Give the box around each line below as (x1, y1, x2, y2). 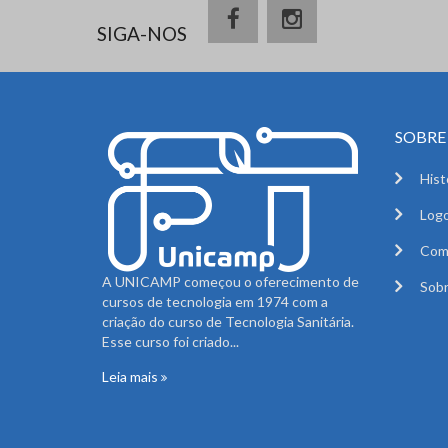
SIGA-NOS (97, 22, 187, 45)
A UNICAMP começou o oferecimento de (102, 272, 359, 290)
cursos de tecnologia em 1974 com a (102, 292, 328, 310)
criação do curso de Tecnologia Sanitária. (102, 312, 354, 330)
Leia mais (102, 367, 161, 385)
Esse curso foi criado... (102, 332, 239, 350)
